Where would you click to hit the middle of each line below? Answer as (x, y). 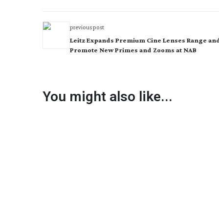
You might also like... (108, 97)
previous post (87, 27)
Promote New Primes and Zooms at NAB (133, 50)
